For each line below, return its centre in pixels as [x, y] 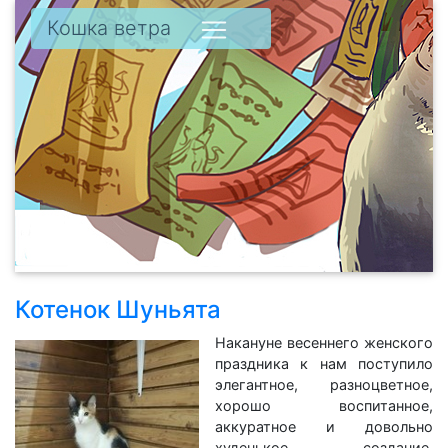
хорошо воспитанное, [324, 405]
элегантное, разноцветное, [324, 384]
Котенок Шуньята [118, 309]
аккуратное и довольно [324, 426]
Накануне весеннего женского [324, 342]
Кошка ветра [109, 28]
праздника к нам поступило [324, 363]
